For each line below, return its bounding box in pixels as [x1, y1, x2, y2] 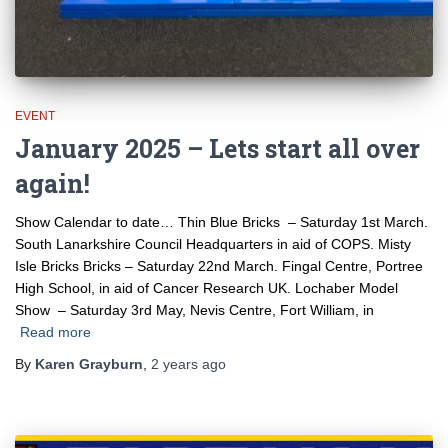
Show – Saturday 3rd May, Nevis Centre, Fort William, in [15, 301, 374, 318]
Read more [20, 323, 91, 340]
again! [15, 166, 90, 200]
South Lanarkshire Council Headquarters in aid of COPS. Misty [15, 235, 411, 252]
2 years [151, 355, 198, 372]
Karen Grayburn [35, 355, 143, 372]
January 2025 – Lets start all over [15, 131, 420, 165]
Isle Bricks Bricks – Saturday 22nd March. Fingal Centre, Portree [15, 257, 423, 274]
